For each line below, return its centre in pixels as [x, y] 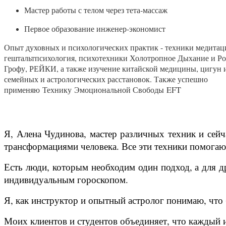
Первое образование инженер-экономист [95, 28]
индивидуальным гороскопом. [66, 179]
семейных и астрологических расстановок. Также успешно [106, 79]
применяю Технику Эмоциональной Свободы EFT [93, 89]
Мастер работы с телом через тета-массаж [96, 10]
